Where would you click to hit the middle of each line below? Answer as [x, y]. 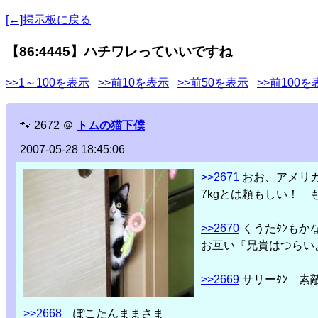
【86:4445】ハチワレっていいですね [119, 51]
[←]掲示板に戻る [48, 20]
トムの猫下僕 [111, 126]
